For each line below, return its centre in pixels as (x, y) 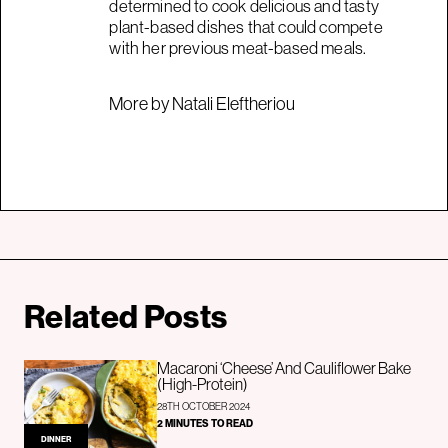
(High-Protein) (203, 383)
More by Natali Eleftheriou (202, 103)
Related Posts (126, 315)
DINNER (56, 439)
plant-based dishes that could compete (246, 26)
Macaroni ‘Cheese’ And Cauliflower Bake (284, 367)
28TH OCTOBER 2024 (204, 406)
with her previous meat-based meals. (238, 47)
